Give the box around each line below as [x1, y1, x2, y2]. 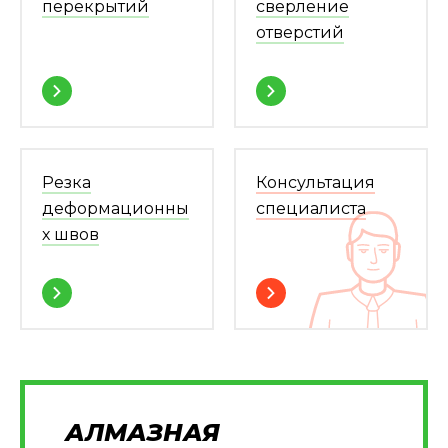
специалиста [256, 199, 366, 218]
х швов [42, 225, 99, 244]
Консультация [256, 173, 375, 192]
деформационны [42, 199, 189, 218]
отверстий [256, 23, 344, 42]
